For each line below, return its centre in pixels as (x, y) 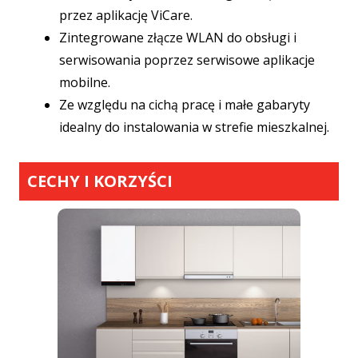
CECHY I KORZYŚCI (100, 181)
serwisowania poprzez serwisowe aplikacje (187, 60)
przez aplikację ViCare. (126, 16)
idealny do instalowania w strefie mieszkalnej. (194, 127)
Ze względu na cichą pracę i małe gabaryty (185, 105)
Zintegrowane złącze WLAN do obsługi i (178, 38)
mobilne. (85, 83)
